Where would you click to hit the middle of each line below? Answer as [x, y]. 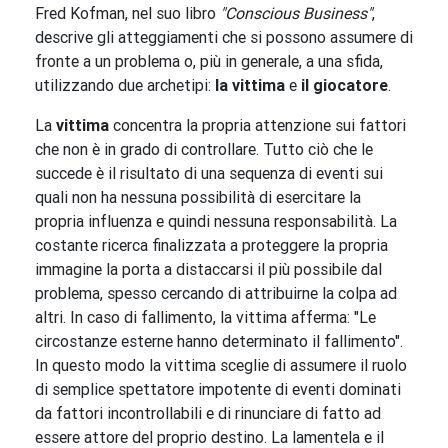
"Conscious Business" [296, 13]
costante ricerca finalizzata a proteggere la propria [211, 245]
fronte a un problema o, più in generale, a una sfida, [209, 61]
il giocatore [344, 85]
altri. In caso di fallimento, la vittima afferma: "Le [205, 317]
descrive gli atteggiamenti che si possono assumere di [224, 37]
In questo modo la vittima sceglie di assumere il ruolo [221, 365]
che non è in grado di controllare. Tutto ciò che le [204, 149]
